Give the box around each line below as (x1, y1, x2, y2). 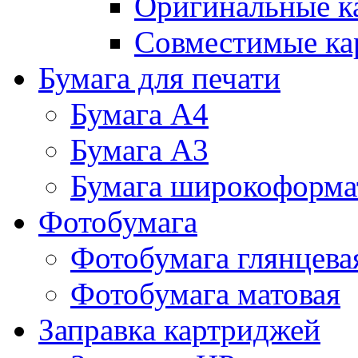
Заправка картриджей (38, 312, 320, 348)
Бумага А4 (70, 97, 209, 132)
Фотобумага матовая (70, 276, 340, 312)
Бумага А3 (70, 133, 209, 168)
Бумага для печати (38, 61, 280, 96)
